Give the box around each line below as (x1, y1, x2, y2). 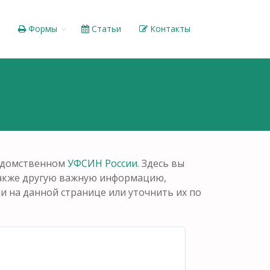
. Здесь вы (137, 156, 184, 170)
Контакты (148, 23, 190, 34)
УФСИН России (67, 156, 137, 170)
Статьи (89, 23, 121, 34)
